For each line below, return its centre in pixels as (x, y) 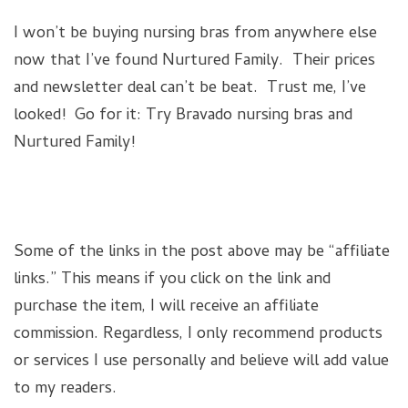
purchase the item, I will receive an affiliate (166, 308)
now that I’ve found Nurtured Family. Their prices (194, 62)
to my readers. (65, 390)
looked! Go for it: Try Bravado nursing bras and (183, 117)
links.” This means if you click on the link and (172, 280)
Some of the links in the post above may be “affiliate (202, 253)
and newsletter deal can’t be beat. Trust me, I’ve (190, 89)
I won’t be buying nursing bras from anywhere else (195, 35)
